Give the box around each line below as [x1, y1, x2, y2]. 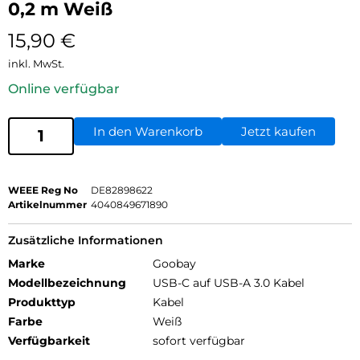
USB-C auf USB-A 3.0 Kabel [153, 275, 305, 290]
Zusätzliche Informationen [8, 232, 163, 247]
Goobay [153, 256, 196, 271]
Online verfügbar [8, 80, 120, 96]
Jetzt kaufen [241, 123, 316, 139]
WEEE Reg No [8, 183, 78, 196]
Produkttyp [8, 294, 76, 309]
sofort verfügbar [153, 333, 245, 348]
